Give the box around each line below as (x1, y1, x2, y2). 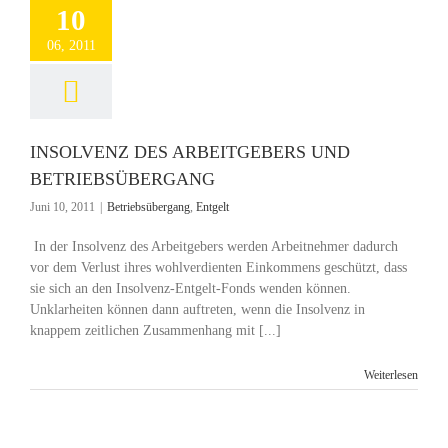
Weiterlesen (364, 368, 418, 382)
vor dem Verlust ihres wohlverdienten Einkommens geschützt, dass (30, 260, 407, 275)
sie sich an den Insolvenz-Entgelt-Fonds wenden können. (30, 281, 351, 296)
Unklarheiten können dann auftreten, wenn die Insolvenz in (30, 302, 365, 317)
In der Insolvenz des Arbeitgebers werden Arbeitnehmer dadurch (30, 239, 398, 254)
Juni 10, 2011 (30, 200, 95, 214)
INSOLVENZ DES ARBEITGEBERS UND (30, 142, 350, 162)
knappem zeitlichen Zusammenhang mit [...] (30, 323, 281, 338)
